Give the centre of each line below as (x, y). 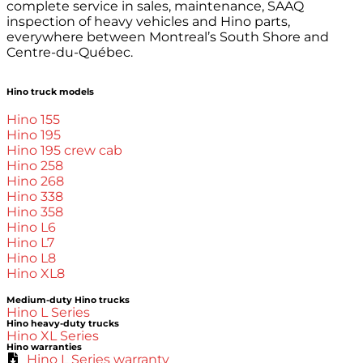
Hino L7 (30, 242)
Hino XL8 (36, 273)
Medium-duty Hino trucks (68, 300)
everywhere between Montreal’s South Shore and (168, 36)
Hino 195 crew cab (64, 150)
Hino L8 (31, 258)
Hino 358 (35, 211)
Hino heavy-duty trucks (63, 323)
